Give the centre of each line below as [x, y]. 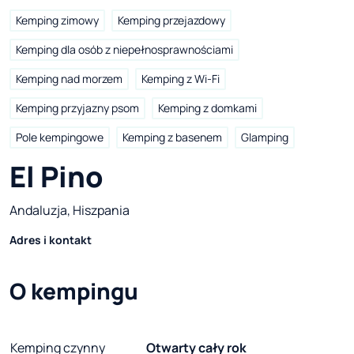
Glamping [265, 137]
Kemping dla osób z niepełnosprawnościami [124, 50]
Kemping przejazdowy [171, 21]
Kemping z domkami [207, 108]
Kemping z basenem [172, 137]
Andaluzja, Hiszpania [70, 211]
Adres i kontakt [51, 240]
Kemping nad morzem [69, 79]
